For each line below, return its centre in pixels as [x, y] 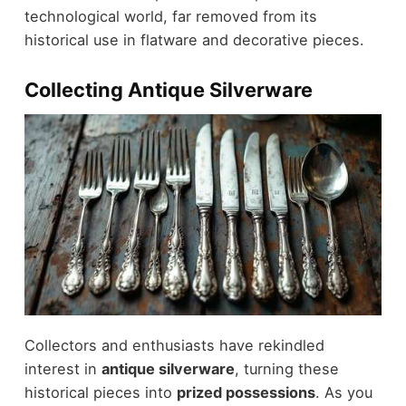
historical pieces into [100, 392]
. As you [343, 392]
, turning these [286, 369]
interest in [63, 369]
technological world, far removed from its [170, 16]
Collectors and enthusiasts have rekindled [174, 345]
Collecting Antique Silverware [168, 89]
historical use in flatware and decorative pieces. [194, 39]
